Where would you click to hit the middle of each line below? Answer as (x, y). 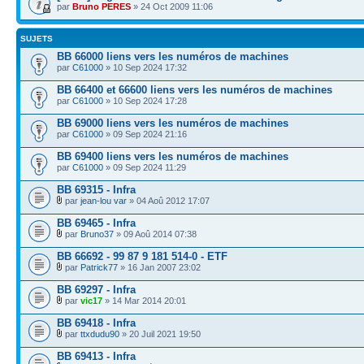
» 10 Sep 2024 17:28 (145, 101)
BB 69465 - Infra (96, 223)
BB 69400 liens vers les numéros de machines (173, 156)
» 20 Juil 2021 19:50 (160, 334)
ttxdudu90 (100, 334)
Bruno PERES (102, 6)
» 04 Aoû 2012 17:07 (168, 201)
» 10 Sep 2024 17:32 (145, 67)
